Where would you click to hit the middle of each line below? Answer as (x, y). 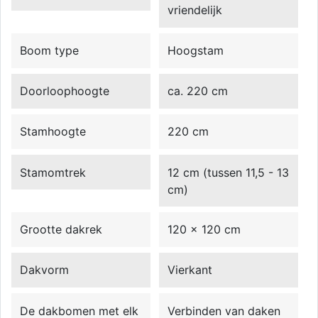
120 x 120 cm (204, 230)
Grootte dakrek (61, 230)
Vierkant (190, 270)
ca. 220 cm (198, 91)
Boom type (50, 50)
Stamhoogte (53, 132)
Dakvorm (45, 270)
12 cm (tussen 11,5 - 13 (229, 172)
